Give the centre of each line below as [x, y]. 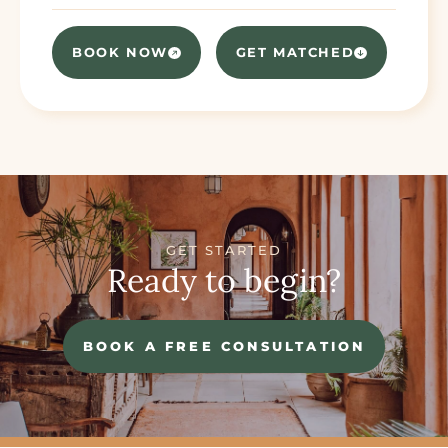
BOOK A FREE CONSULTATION [224, 347]
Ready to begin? [224, 281]
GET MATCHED [295, 53]
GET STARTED [224, 251]
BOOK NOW [120, 53]
